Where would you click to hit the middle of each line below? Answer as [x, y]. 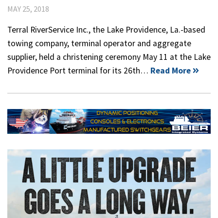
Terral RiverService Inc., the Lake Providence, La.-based [106, 29]
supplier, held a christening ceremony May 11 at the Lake [109, 57]
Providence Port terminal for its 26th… [79, 70]
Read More [171, 70]
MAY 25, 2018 [28, 9]
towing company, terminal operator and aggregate [99, 43]
